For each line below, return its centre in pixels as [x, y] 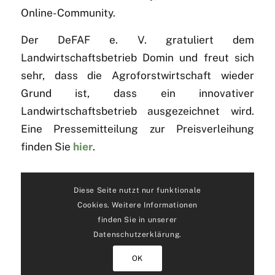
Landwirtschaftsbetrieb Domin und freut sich [137, 58]
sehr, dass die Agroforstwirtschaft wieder [137, 76]
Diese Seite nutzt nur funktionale [137, 190]
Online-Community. [68, 13]
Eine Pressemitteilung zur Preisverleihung [137, 129]
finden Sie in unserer [137, 219]
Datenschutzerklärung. [137, 234]
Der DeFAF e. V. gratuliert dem [137, 40]
